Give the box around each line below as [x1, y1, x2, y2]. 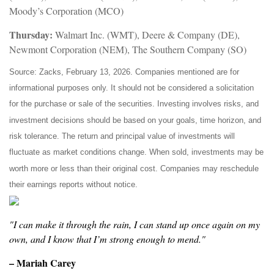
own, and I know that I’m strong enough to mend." [9, 232, 206, 245]
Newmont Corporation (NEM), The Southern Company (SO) [9, 42, 246, 56]
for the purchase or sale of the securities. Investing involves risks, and [9, 99, 259, 109]
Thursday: [9, 27, 53, 42]
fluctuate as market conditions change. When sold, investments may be [9, 147, 264, 157]
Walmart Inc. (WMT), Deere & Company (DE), [53, 28, 240, 41]
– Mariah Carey [9, 255, 76, 270]
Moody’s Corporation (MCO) [9, 4, 124, 17]
